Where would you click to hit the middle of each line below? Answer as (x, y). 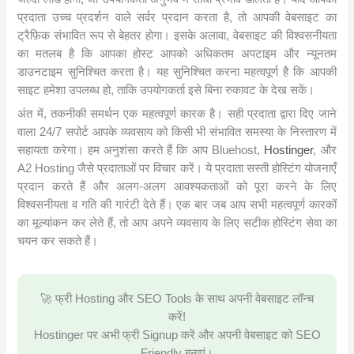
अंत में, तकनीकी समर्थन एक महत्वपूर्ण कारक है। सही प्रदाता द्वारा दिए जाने (177, 114)
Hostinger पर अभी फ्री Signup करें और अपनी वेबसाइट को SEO (177, 335)
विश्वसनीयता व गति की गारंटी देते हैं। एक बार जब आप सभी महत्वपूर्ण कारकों (177, 205)
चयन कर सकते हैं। (58, 241)
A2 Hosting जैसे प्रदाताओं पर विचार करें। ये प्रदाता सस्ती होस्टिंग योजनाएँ (177, 169)
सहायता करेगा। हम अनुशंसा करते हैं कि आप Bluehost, (141, 151)
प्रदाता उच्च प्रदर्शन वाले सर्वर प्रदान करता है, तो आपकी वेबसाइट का (177, 17)
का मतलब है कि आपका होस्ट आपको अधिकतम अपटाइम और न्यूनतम (177, 53)
